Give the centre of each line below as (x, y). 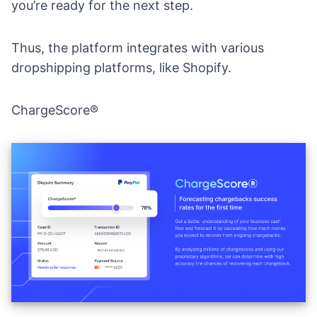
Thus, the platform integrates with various (138, 48)
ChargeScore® (55, 110)
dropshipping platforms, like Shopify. (121, 68)
